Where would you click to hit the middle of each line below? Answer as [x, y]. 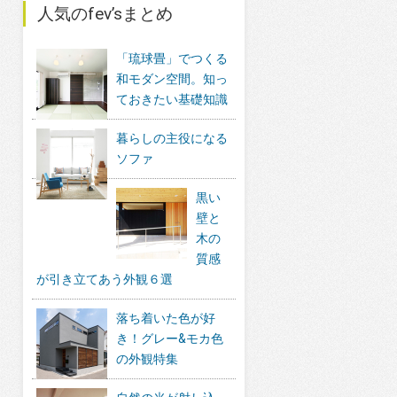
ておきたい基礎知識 [172, 99]
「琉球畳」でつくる [172, 58]
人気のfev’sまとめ [105, 13]
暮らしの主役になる [172, 138]
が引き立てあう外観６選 [105, 279]
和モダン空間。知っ [172, 78]
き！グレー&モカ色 [170, 338]
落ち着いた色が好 [166, 318]
